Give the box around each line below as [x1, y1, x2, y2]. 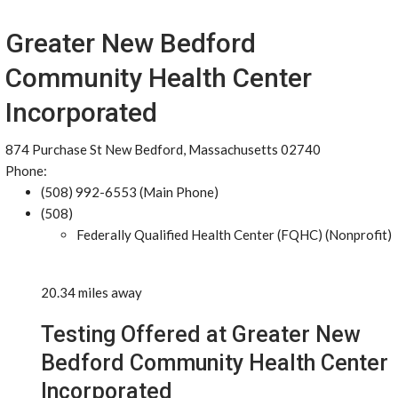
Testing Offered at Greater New [41, 322, 361, 347]
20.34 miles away [41, 284, 142, 300]
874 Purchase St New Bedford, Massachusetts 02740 [5, 141, 321, 157]
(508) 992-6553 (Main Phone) [41, 184, 219, 200]
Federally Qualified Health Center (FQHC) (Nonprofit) [76, 227, 392, 243]
